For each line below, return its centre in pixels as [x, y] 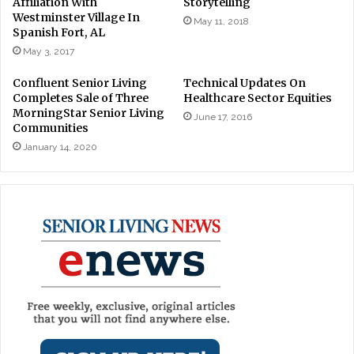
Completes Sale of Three [81, 98]
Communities [51, 128]
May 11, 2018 [221, 21]
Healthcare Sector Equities [258, 98]
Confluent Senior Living [80, 83]
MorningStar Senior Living [88, 113]
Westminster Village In [76, 17]
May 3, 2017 [49, 51]
